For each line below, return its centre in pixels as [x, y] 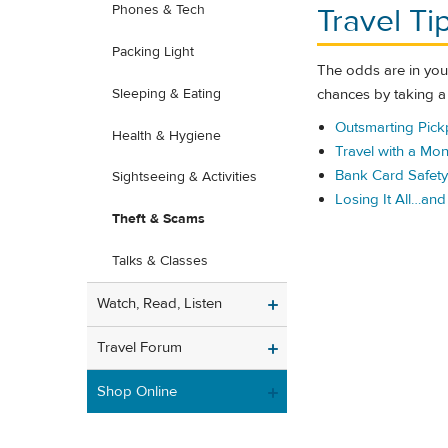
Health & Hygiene [166, 135]
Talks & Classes [160, 261]
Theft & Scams [158, 219]
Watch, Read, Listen [159, 304]
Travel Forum [139, 348]
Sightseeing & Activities [184, 177]
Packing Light [153, 51]
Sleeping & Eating [166, 93]
